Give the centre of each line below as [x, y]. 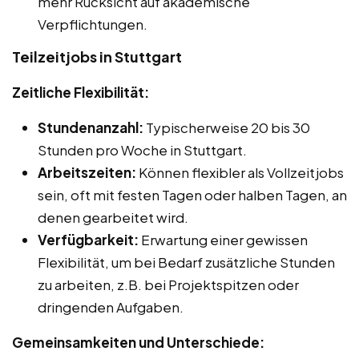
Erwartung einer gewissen [223, 240]
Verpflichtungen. [93, 24]
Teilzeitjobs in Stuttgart [97, 57]
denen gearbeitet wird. [113, 218]
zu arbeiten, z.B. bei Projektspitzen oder [168, 285]
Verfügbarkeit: [88, 240]
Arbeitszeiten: [87, 173]
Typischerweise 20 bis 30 [227, 128]
